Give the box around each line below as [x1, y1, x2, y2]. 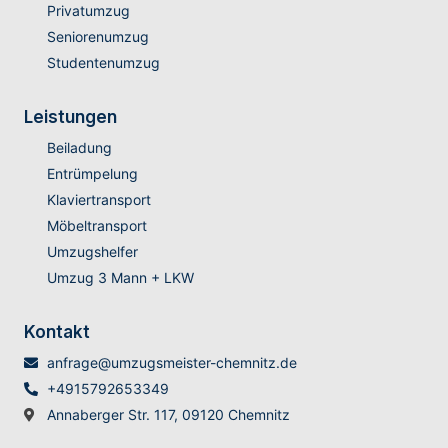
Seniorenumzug [46, 28, 149, 46]
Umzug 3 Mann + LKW [46, 269, 194, 287]
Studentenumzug [46, 54, 160, 72]
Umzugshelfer [46, 243, 138, 261]
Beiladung [46, 139, 112, 157]
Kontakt [24, 322, 90, 343]
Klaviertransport [46, 191, 151, 209]
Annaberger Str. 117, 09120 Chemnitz [46, 406, 290, 424]
